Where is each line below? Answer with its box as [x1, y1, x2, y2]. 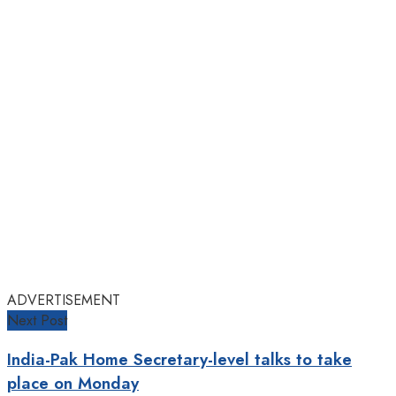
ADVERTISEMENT [7, 290, 120, 311]
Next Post [7, 310, 67, 331]
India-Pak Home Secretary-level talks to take [7, 346, 352, 371]
